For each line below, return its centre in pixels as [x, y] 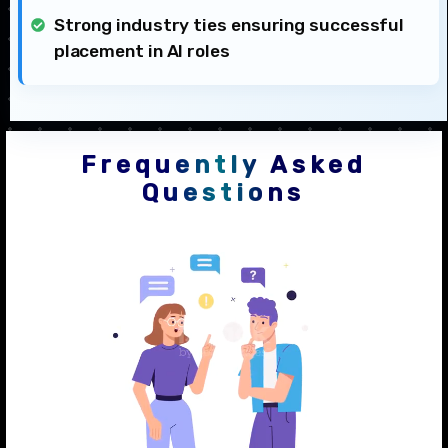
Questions [224, 192]
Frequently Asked [223, 164]
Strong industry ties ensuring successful [229, 24]
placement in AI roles [141, 50]
